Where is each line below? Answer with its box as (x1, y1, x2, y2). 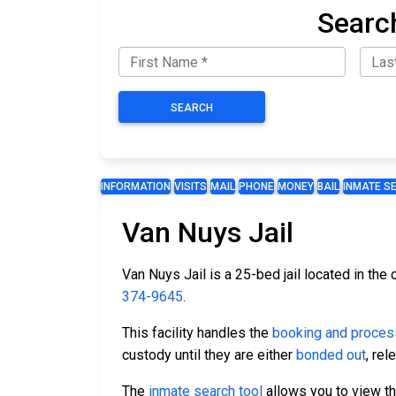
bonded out (296, 346, 366, 364)
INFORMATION (101, 180, 171, 194)
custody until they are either (122, 346, 296, 364)
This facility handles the (122, 324, 272, 342)
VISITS (174, 180, 207, 194)
